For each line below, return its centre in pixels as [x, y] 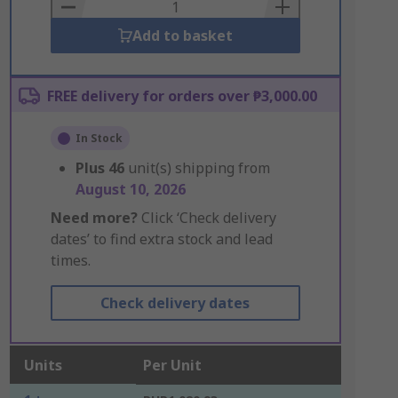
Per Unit [172, 365]
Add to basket [182, 36]
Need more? [94, 218]
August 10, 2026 [130, 189]
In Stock [99, 138]
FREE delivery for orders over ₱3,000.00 [182, 96]
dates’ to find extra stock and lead [161, 239]
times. [70, 260]
